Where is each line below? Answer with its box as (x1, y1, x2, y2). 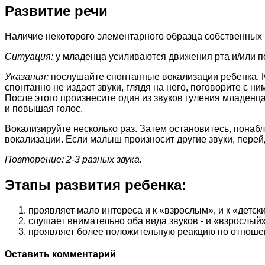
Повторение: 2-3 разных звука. (5, 154, 142, 165)
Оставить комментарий (5, 249, 116, 260)
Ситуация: (5, 51, 53, 62)
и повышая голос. (5, 104, 83, 114)
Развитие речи (5, 3, 108, 20)
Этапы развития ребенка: (5, 177, 186, 193)
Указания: (5, 72, 49, 82)
